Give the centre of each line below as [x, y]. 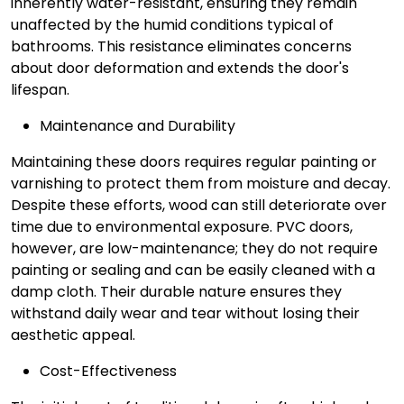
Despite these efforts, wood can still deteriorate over [199, 205]
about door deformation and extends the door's [180, 68]
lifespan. [44, 90]
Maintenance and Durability [138, 126]
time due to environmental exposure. [143, 227]
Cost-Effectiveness [108, 371]
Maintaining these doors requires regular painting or [194, 162]
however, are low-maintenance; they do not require [194, 248]
